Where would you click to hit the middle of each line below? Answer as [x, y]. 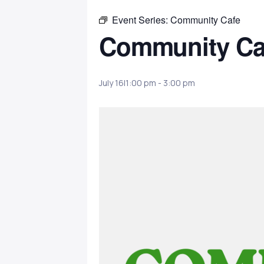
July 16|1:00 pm [128, 83]
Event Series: [141, 20]
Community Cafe [205, 20]
